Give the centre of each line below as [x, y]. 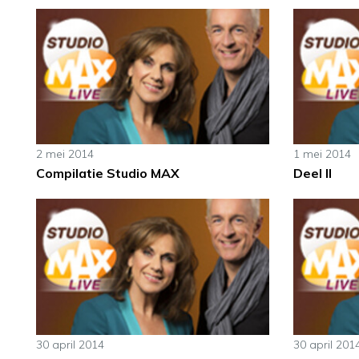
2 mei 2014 [65, 154]
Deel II [312, 173]
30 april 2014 [70, 345]
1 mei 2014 [322, 154]
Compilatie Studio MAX [108, 173]
